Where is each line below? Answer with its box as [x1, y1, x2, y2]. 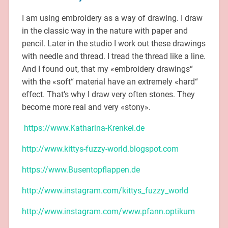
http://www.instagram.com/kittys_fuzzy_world [21, 185, 188, 195]
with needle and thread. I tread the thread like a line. [21, 51, 206, 61]
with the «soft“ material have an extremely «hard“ [21, 76, 198, 87]
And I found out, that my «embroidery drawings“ [21, 64, 193, 74]
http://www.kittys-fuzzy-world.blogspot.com [21, 144, 179, 154]
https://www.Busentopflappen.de [21, 164, 140, 175]
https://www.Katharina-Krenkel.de [23, 123, 145, 133]
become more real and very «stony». [21, 102, 151, 112]
